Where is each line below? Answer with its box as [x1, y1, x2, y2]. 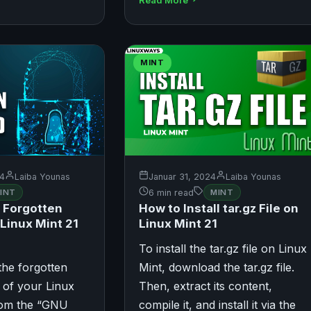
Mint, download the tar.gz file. [138, 260, 294, 275]
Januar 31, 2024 [148, 171, 216, 183]
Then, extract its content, [138, 279, 272, 294]
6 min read [148, 187, 194, 198]
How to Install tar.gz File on [138, 201, 299, 216]
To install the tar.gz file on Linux [138, 242, 307, 256]
